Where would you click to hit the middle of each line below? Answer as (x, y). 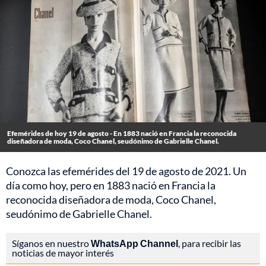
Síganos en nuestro (51, 243)
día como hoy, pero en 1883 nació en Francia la (111, 186)
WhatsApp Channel (134, 243)
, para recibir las (210, 243)
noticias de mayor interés (63, 253)
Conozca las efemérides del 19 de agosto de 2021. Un (126, 171)
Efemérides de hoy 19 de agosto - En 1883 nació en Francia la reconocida (122, 134)
